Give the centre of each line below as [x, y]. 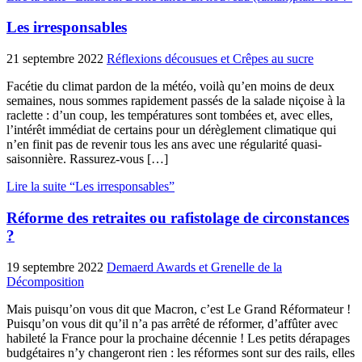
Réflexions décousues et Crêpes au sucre [210, 59]
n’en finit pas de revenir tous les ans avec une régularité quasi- [164, 145]
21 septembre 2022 [55, 59]
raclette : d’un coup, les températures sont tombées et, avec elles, [170, 116]
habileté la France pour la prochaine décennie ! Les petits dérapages [178, 338]
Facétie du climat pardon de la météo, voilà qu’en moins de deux [170, 86]
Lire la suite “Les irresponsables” [90, 187]
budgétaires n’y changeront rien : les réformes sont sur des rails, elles [181, 352]
